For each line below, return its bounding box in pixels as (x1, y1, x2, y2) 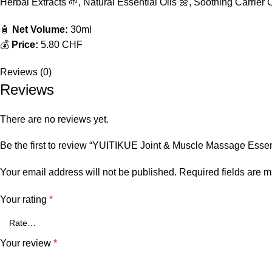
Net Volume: (12, 24, 68, 35)
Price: (12, 39, 38, 50)
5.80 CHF (38, 39, 83, 50)
